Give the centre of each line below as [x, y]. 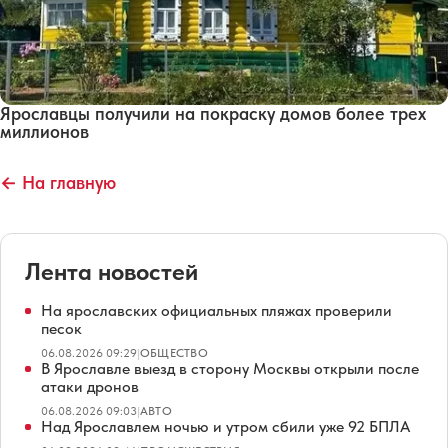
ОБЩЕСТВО [174, 352]
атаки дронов [90, 386]
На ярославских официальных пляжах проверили [216, 310]
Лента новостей [111, 271]
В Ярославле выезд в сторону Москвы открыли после [230, 368]
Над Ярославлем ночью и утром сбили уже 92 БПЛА [225, 426]
